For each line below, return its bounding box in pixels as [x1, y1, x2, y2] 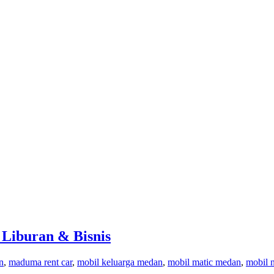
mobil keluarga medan [77, 256, 163, 267]
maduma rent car [9, 256, 72, 267]
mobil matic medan [168, 256, 241, 267]
